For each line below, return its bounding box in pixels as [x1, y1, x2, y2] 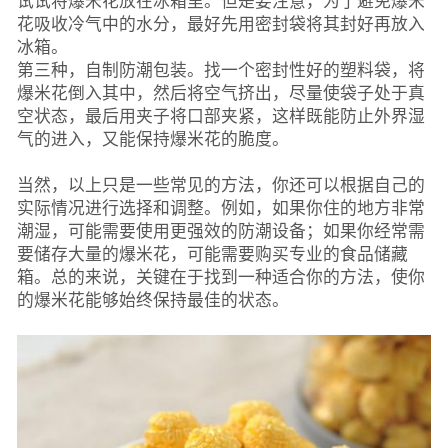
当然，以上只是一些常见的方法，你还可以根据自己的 [16, 175, 425, 195]
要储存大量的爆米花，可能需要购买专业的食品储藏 [16, 244, 408, 264]
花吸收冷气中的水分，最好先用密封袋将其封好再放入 [16, 14, 425, 34]
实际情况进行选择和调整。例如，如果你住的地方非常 [16, 198, 425, 218]
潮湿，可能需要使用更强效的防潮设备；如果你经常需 [16, 221, 425, 241]
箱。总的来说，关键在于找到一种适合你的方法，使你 [16, 267, 425, 287]
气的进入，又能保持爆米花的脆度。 [16, 129, 289, 149]
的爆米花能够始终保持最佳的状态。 [16, 290, 289, 310]
